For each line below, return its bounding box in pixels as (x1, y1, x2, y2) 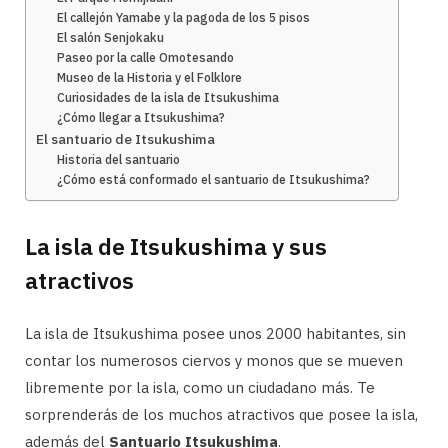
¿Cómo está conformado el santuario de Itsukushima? (57, 172, 371, 188)
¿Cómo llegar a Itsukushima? (57, 110, 226, 126)
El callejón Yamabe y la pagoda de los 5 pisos (57, 10, 311, 26)
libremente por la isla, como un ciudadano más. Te (25, 377, 375, 397)
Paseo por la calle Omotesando (57, 50, 235, 66)
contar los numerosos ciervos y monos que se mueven (25, 350, 403, 370)
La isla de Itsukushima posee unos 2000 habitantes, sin (25, 323, 406, 343)
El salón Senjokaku (57, 30, 165, 46)
